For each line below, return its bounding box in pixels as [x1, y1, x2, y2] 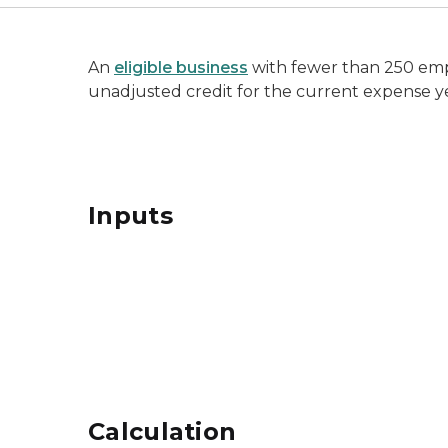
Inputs [88, 201, 173, 230]
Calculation [88, 417, 237, 446]
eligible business [114, 58, 248, 77]
